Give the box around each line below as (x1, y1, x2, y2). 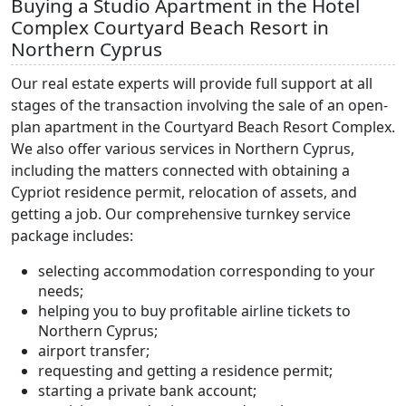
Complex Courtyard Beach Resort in (11, 14, 329, 40)
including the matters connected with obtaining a (11, 159, 350, 180)
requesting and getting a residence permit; (38, 360, 333, 381)
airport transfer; (38, 340, 150, 361)
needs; (38, 280, 83, 301)
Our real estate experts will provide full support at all (11, 72, 372, 93)
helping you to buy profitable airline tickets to (38, 300, 351, 321)
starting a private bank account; (38, 380, 256, 401)
